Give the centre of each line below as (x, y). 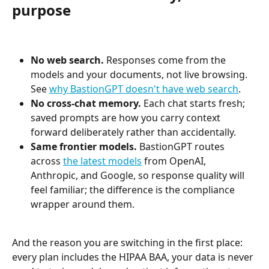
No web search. (67, 60)
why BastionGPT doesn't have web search (144, 89)
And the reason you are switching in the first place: (128, 243)
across (47, 161)
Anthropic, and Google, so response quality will (139, 175)
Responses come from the (166, 60)
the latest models (102, 161)
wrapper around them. (83, 204)
